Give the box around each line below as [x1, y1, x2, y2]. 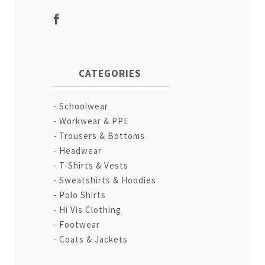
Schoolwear [59, 100, 109, 112]
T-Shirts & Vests [59, 159, 129, 171]
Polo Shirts [59, 189, 106, 201]
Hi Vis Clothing [59, 203, 122, 215]
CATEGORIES [79, 66, 142, 80]
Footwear [59, 218, 101, 230]
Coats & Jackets [59, 233, 128, 245]
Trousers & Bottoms [59, 130, 146, 141]
